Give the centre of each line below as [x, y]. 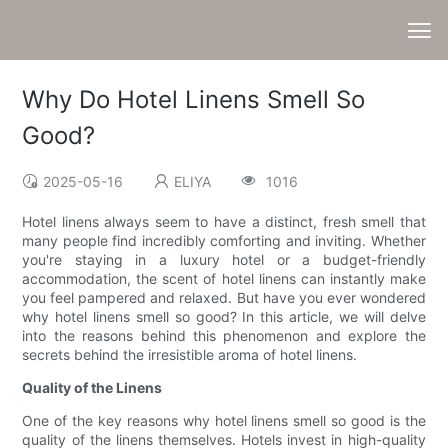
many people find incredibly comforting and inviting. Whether [224, 241]
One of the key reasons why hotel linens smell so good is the [224, 421]
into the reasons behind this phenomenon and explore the [224, 336]
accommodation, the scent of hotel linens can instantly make [224, 279]
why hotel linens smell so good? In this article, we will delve [224, 317]
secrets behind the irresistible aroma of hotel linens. [190, 355]
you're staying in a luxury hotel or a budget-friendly [224, 260]
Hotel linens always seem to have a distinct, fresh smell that [224, 222]
